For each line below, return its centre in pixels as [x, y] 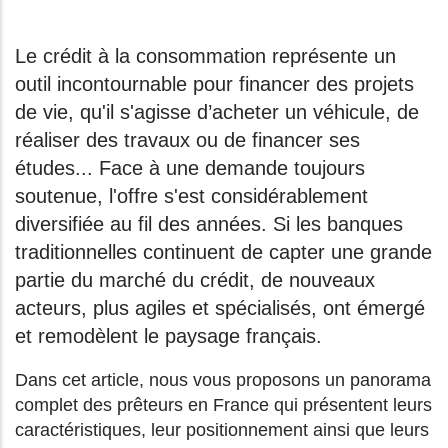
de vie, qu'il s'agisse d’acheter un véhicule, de [217, 112]
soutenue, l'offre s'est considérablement [191, 196]
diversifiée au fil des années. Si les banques [209, 224]
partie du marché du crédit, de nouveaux [195, 280]
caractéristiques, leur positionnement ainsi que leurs [222, 430]
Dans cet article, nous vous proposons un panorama [223, 380]
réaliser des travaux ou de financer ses [187, 140]
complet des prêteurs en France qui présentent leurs [223, 405]
